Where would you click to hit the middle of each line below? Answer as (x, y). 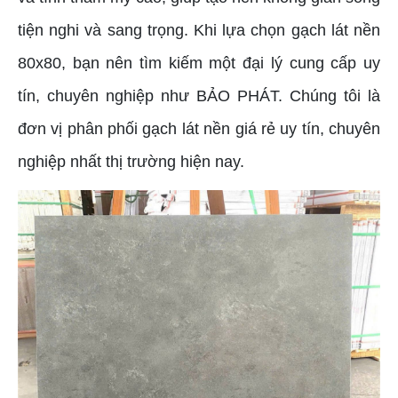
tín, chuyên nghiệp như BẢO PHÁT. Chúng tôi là (199, 96)
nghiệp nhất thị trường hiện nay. (131, 161)
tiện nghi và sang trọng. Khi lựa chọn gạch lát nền (199, 30)
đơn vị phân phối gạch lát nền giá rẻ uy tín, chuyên (199, 128)
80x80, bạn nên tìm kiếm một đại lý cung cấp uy (199, 63)
